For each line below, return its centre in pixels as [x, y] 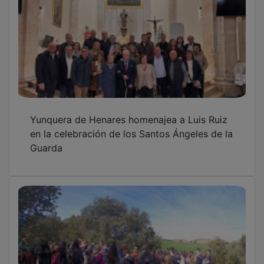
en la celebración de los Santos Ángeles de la [131, 125]
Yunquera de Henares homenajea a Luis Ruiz [129, 111]
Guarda [46, 139]
